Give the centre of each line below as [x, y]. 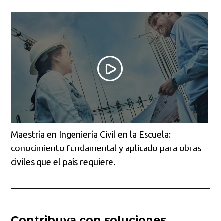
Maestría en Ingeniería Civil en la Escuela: [91, 134]
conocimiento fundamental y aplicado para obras [106, 148]
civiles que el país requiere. [63, 162]
